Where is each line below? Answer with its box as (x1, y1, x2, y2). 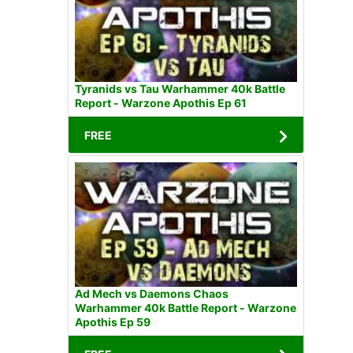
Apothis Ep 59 (75, 314, 150, 329)
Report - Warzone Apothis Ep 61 (75, 95, 247, 110)
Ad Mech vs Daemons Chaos (75, 286, 139, 300)
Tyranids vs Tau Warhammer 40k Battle (75, 81, 285, 95)
